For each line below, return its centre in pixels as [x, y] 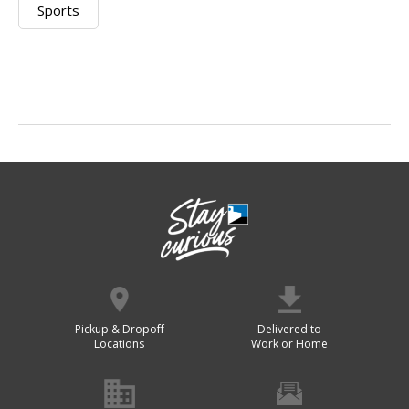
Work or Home [290, 344]
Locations [120, 344]
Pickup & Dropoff [119, 330]
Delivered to [290, 330]
